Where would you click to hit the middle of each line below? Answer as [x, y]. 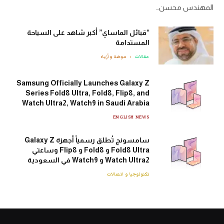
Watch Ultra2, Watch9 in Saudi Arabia [86, 103]
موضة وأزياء [113, 57]
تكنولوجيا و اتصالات [128, 174]
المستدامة [132, 43]
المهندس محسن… [184, 7]
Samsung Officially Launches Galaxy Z [83, 83]
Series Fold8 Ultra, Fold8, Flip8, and [87, 93]
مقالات [142, 57]
